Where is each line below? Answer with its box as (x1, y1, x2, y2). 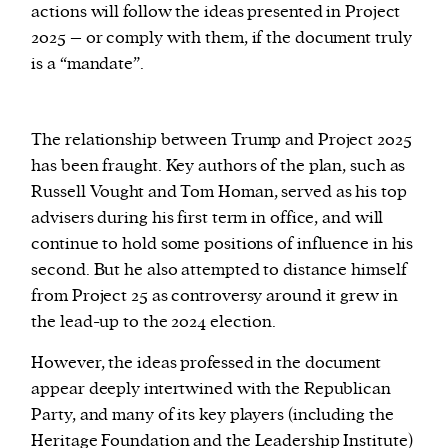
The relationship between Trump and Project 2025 (31, 129, 412, 152)
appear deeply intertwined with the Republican (31, 378, 391, 401)
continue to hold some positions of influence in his (31, 233, 414, 256)
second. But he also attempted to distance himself (31, 259, 407, 282)
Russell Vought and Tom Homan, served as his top (31, 181, 407, 204)
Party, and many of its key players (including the (31, 404, 394, 427)
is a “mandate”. (31, 53, 144, 76)
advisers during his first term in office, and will (31, 207, 384, 230)
